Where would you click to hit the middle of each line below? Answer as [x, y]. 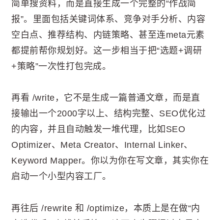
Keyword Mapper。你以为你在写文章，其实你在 [110, 161]
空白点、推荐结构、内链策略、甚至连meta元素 [108, 35]
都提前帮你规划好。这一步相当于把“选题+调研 [107, 50]
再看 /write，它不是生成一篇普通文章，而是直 [106, 98]
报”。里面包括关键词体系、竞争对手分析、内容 [108, 19]
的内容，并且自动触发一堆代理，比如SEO [98, 129]
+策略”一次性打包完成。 [61, 66]
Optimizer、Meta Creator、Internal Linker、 [102, 145]
